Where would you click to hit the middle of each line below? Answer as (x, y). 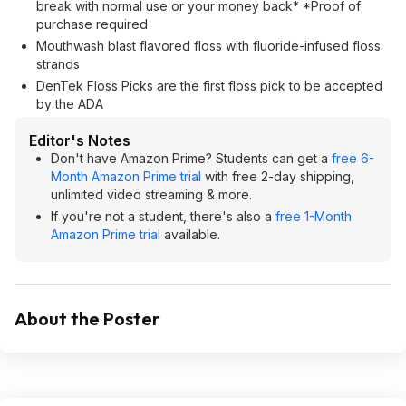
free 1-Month (314, 216)
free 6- (353, 158)
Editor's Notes (80, 140)
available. (190, 234)
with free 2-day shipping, (278, 176)
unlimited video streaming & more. (151, 194)
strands (58, 64)
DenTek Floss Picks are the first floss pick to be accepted (209, 86)
